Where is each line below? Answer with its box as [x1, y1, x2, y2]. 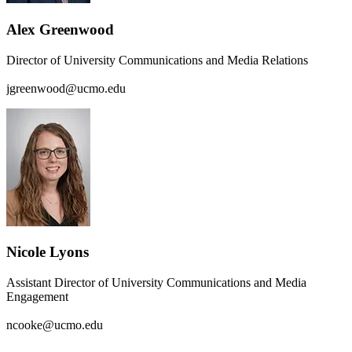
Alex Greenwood [6, 21, 114, 38]
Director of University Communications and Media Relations [6, 53, 308, 67]
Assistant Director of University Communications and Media [6, 276, 306, 290]
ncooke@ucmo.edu [6, 318, 103, 332]
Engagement [6, 290, 68, 304]
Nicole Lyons [6, 244, 89, 261]
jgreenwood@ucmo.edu [6, 81, 126, 95]
